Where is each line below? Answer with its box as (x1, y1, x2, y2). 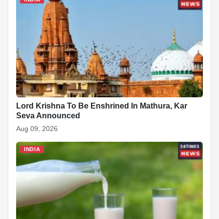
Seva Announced (16, 111, 80, 120)
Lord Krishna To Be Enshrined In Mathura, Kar (16, 101, 187, 110)
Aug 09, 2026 (16, 124, 58, 132)
